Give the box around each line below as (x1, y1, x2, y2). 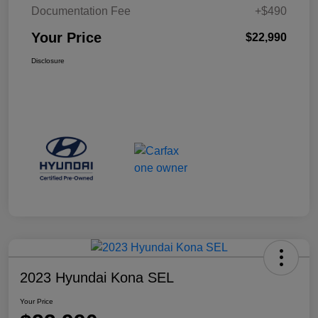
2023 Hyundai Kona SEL (20, 269, 174, 285)
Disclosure (31, 56, 65, 65)
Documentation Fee (31, 4, 131, 17)
